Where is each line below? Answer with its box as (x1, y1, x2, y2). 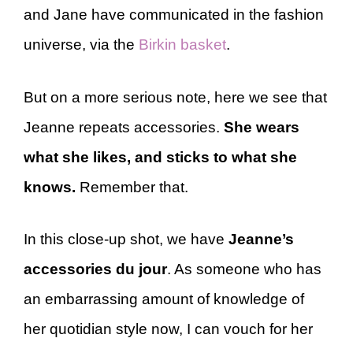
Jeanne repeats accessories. (24, 118, 224, 136)
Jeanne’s (229, 231, 294, 247)
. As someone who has (167, 261, 321, 277)
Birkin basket (139, 36, 226, 53)
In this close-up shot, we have (24, 231, 229, 247)
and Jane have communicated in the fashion (24, 6, 324, 23)
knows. (24, 178, 80, 195)
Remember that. (80, 178, 192, 195)
